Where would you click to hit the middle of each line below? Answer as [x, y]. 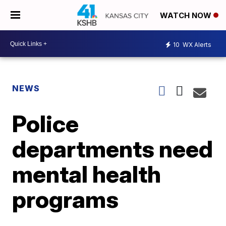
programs [66, 199]
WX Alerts [196, 44]
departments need [113, 149]
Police [46, 124]
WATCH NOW [187, 16]
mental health [87, 174]
